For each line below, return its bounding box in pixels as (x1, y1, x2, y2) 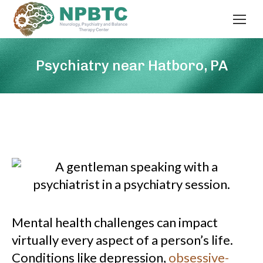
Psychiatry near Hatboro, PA (35, 57, 228, 74)
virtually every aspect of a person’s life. (12, 232, 233, 248)
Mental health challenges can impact (12, 214, 218, 230)
